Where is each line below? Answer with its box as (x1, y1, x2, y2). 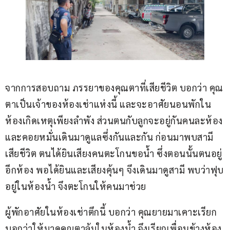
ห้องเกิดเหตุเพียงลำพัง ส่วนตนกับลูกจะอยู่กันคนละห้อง (5, 114, 225, 126)
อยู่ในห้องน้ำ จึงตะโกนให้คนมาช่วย (5, 180, 146, 192)
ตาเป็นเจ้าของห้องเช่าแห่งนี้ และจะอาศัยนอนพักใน (5, 98, 211, 110)
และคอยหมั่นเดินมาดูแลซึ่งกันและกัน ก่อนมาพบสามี (5, 130, 214, 143)
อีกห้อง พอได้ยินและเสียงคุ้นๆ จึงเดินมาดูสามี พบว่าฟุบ (5, 163, 224, 176)
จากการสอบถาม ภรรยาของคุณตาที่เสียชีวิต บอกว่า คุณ (5, 81, 223, 93)
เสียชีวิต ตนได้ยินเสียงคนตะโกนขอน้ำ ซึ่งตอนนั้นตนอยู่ (5, 147, 222, 159)
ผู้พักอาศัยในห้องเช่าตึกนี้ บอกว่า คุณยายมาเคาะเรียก (5, 205, 217, 218)
